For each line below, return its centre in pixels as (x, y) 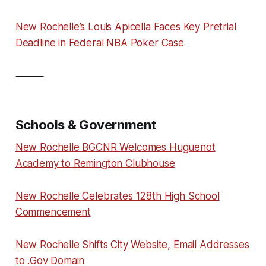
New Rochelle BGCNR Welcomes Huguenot (115, 147)
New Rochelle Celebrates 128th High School (117, 196)
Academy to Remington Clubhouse (95, 163)
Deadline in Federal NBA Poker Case (99, 42)
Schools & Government (85, 124)
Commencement (53, 212)
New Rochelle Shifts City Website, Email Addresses (132, 244)
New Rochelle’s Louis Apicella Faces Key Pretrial (126, 26)
